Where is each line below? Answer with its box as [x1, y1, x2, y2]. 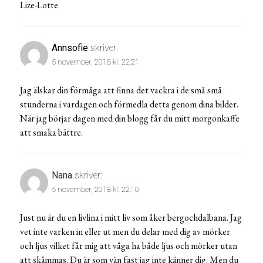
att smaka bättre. [20, 126, 83, 139]
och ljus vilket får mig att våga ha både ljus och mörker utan [20, 239, 237, 252]
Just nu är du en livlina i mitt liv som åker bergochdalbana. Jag [20, 211, 242, 224]
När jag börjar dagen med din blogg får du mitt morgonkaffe [20, 112, 240, 124]
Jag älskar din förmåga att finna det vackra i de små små [20, 83, 222, 96]
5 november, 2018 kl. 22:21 [52, 57, 139, 66]
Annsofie [52, 42, 88, 53]
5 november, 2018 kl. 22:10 [52, 184, 139, 194]
